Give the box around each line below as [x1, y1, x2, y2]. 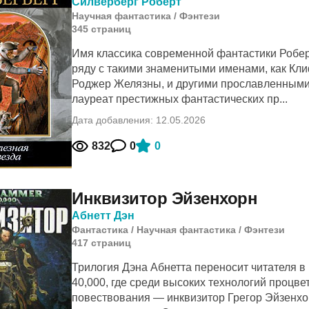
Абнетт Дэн [72, 210, 134, 221]
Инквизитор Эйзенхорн [72, 189, 258, 208]
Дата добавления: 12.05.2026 [72, 114, 206, 126]
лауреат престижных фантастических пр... [72, 93, 288, 105]
